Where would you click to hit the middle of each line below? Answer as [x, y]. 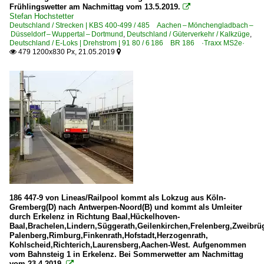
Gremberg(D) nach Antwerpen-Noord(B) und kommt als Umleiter [126, 207]
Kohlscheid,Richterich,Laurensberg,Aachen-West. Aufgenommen [128, 245]
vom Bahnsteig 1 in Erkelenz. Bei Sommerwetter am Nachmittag [126, 254]
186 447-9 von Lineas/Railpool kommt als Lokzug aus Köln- [118, 198]
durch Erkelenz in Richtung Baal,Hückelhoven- [95, 217]
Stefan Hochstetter [42, 16]
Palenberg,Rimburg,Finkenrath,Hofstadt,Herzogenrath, [109, 235]
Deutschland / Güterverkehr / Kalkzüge [188, 34]
